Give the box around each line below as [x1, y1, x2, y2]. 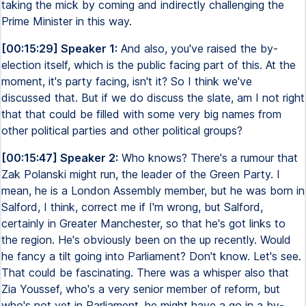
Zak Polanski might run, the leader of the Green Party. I [1, 167, 280, 181]
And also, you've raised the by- [117, 42, 278, 55]
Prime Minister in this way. [1, 14, 132, 28]
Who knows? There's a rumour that [118, 151, 298, 165]
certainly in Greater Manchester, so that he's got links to [1, 217, 286, 230]
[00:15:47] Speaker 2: [1, 151, 118, 165]
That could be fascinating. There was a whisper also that [1, 266, 289, 279]
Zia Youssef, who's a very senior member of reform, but [1, 282, 280, 296]
